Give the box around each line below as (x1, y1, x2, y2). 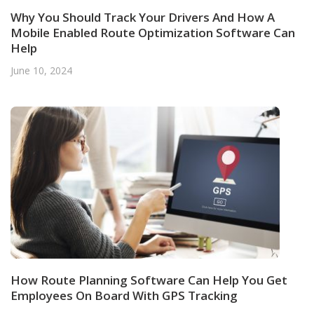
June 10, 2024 (11, 63, 72, 77)
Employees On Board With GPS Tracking (11, 287, 238, 304)
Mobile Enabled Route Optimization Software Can (11, 24, 295, 41)
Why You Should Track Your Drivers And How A (11, 8, 275, 25)
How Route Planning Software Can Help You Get (11, 272, 287, 289)
